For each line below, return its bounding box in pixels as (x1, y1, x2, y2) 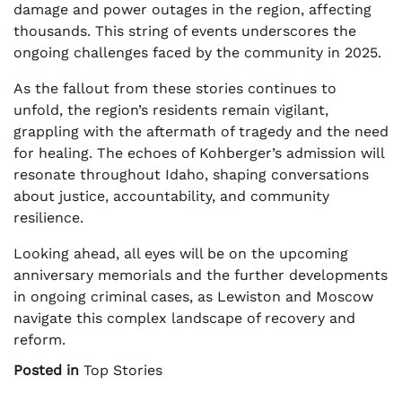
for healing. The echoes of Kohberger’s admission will (13, 144, 384, 162)
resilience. (13, 209, 83, 227)
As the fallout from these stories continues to (13, 80, 336, 98)
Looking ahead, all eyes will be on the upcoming (13, 245, 348, 263)
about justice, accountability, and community (13, 188, 329, 205)
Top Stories (83, 362, 162, 380)
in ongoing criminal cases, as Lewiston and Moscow (13, 288, 373, 306)
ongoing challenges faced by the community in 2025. (13, 44, 381, 62)
